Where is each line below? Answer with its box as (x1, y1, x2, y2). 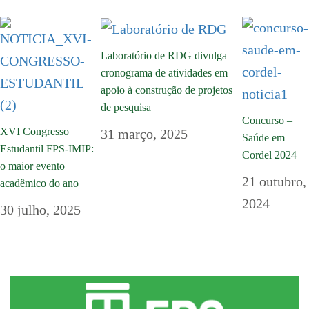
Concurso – (241, 114, 292, 126)
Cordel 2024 (241, 148, 297, 161)
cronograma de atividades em (100, 67, 228, 79)
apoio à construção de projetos (100, 84, 232, 97)
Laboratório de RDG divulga (100, 50, 227, 62)
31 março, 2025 (100, 126, 188, 142)
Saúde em (241, 131, 285, 143)
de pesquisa (100, 101, 151, 114)
